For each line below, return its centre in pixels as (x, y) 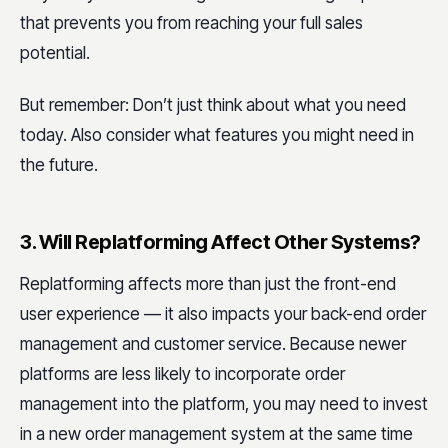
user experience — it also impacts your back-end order (223, 313)
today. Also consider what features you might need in (217, 134)
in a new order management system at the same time (216, 433)
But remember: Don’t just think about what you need (213, 104)
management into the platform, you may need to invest (224, 403)
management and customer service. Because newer (213, 343)
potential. (55, 53)
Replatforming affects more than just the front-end (208, 283)
